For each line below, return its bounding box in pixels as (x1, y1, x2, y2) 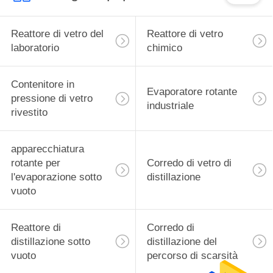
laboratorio (10, 42, 59, 54)
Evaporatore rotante (146, 85, 237, 97)
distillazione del (146, 235, 217, 247)
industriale (146, 99, 194, 112)
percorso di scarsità (146, 249, 238, 261)
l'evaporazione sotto (10, 171, 102, 183)
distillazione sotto (10, 235, 90, 247)
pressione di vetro (10, 93, 93, 105)
